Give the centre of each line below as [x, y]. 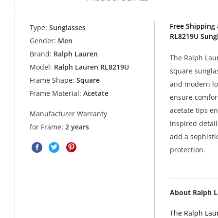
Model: [41, 67]
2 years [77, 127]
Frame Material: [56, 93]
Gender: [43, 41]
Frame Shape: [52, 80]
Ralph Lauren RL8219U [92, 67]
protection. [187, 150]
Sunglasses [67, 28]
